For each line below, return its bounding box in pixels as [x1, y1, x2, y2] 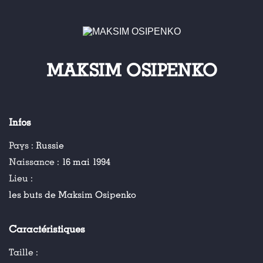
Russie [36, 140, 64, 151]
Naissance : [9, 156, 62, 168]
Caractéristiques [9, 224, 85, 235]
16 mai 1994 [62, 156, 110, 168]
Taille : [9, 247, 38, 258]
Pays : [9, 140, 36, 151]
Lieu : [9, 173, 33, 184]
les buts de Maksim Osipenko [9, 189, 136, 201]
